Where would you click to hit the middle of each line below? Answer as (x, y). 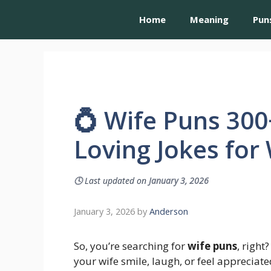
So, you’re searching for (131, 246)
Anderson (169, 211)
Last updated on (116, 181)
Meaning (209, 19)
